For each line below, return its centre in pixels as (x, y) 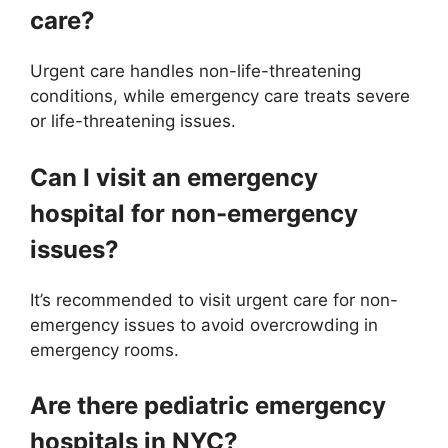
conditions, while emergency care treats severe (220, 96)
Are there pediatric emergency (208, 405)
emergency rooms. (104, 349)
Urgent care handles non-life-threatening (195, 71)
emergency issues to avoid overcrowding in (204, 324)
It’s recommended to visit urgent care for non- (214, 299)
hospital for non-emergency (194, 213)
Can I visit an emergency (174, 177)
